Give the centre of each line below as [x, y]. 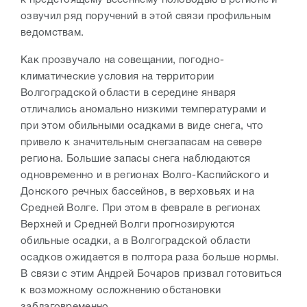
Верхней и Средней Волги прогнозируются [128, 224]
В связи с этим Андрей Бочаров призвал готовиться [151, 274]
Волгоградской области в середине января [128, 93]
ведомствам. [54, 33]
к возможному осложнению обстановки [121, 290]
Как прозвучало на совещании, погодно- [123, 60]
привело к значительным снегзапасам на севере [142, 142]
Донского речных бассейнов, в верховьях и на [137, 192]
